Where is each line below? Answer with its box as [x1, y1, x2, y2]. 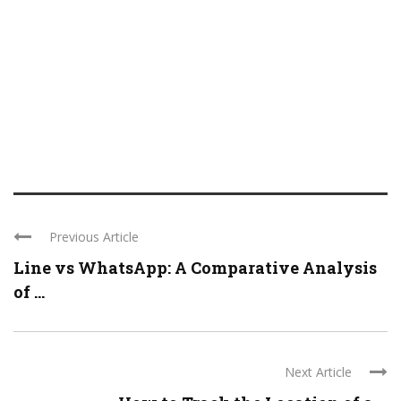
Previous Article [49, 228, 139, 245]
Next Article [285, 363, 352, 380]
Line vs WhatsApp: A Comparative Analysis [13, 257, 377, 278]
